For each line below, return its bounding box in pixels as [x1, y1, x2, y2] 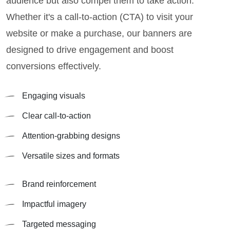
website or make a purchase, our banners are [6, 28, 192, 39]
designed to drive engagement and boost [6, 45, 174, 55]
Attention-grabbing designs [22, 131, 120, 141]
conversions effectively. [6, 61, 101, 72]
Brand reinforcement [22, 180, 96, 189]
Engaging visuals [22, 91, 85, 101]
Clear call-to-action [22, 111, 91, 121]
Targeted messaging [22, 220, 96, 229]
